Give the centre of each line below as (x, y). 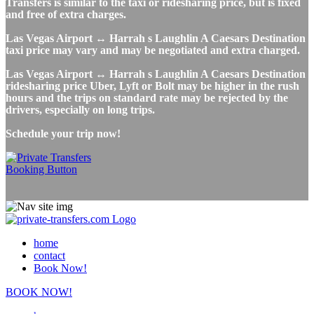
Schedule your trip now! (63, 133)
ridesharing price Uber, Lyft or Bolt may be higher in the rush (152, 86)
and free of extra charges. (66, 14)
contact (49, 255)
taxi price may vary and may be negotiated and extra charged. (153, 50)
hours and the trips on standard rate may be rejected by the (147, 97)
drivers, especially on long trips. (80, 109)
